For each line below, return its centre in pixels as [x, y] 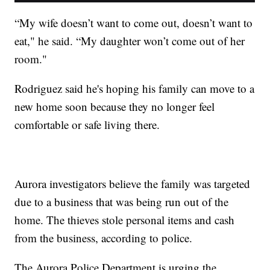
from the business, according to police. [104, 238]
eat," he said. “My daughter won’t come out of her [130, 41]
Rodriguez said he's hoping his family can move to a [135, 89]
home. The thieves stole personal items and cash [125, 220]
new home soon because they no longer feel [115, 107]
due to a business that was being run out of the [122, 202]
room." [31, 59]
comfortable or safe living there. [87, 125]
